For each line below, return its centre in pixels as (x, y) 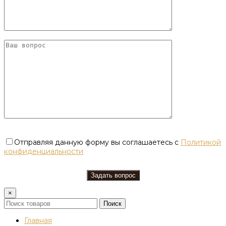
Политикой (201, 143)
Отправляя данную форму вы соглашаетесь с (97, 143)
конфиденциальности (44, 152)
